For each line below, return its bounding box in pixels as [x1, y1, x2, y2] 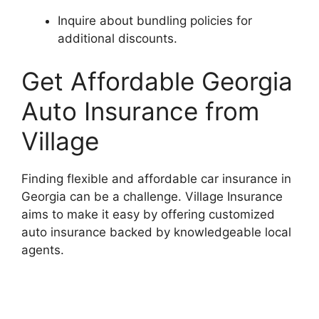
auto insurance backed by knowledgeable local [21, 224, 291, 239]
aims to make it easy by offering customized [21, 206, 275, 221]
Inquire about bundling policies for [58, 14, 252, 28]
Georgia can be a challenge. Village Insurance [21, 189, 283, 204]
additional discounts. [58, 31, 177, 46]
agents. [21, 242, 64, 257]
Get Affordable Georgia [21, 66, 293, 96]
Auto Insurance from [21, 95, 259, 126]
